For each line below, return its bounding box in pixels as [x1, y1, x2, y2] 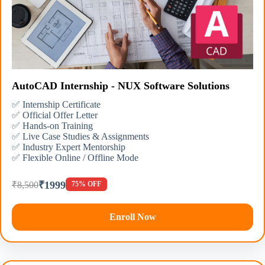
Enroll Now [109, 211, 156, 222]
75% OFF [72, 180, 101, 189]
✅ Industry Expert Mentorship [12, 141, 125, 152]
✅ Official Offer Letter [12, 109, 98, 120]
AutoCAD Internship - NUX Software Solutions [12, 79, 230, 92]
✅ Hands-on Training [12, 120, 93, 131]
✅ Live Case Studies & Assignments [12, 131, 149, 141]
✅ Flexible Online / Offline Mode [12, 152, 138, 163]
